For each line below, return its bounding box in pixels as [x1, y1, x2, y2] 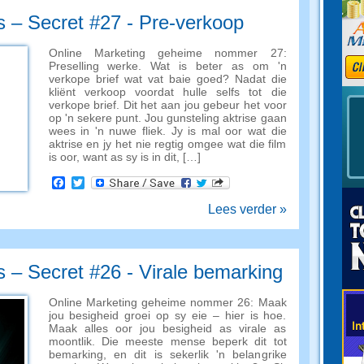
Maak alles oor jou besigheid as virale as [48, 322, 287, 335]
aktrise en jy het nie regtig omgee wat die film [48, 137, 287, 150]
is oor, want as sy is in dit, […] [48, 150, 201, 163]
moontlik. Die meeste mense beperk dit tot [48, 335, 287, 348]
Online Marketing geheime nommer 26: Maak [48, 296, 287, 309]
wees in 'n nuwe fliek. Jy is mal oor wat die [48, 124, 287, 137]
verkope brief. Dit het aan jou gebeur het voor [48, 98, 287, 111]
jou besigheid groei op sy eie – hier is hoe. [48, 309, 287, 322]
